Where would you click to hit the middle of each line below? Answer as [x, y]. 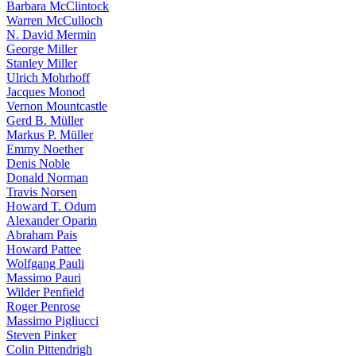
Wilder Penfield [45, 292]
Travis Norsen [42, 192]
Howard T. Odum [51, 206]
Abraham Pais [42, 235]
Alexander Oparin [52, 221]
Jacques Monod [46, 92]
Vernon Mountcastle [57, 106]
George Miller [42, 49]
